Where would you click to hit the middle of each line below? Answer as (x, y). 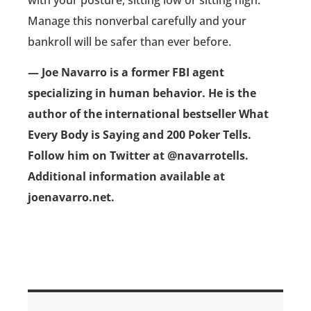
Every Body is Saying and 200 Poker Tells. (140, 134)
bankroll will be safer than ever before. (129, 41)
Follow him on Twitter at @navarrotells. (138, 155)
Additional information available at (126, 176)
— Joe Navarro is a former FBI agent (126, 72)
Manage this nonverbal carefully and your (137, 20)
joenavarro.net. (71, 197)
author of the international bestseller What (148, 114)
